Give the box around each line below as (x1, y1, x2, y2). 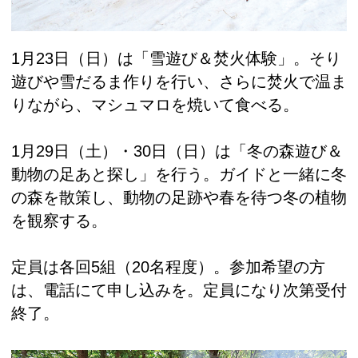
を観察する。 (11, 212, 107, 230)
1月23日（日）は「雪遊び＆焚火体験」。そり (11, 50, 341, 68)
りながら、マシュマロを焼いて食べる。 (11, 96, 299, 114)
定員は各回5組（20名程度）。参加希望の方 (11, 258, 325, 276)
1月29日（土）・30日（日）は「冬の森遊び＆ (11, 142, 343, 161)
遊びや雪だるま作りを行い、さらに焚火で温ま (11, 73, 347, 91)
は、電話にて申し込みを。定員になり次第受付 (11, 281, 347, 300)
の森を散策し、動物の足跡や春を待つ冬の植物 (11, 189, 347, 207)
